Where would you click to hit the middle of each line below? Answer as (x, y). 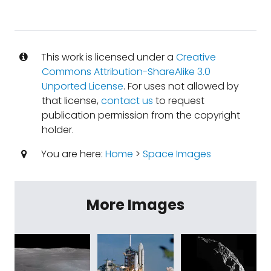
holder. (57, 130)
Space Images (177, 154)
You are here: (72, 154)
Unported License (82, 86)
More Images (135, 205)
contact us (127, 101)
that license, (71, 101)
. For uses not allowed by (181, 86)
